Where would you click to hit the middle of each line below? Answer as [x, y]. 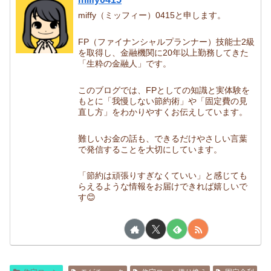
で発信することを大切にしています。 [150, 149]
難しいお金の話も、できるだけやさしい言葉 [163, 138]
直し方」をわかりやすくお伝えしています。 [163, 112]
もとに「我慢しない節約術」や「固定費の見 [163, 101]
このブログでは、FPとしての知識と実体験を [164, 90]
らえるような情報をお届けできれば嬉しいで [163, 187]
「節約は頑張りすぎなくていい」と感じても [163, 176]
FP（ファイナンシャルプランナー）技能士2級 [167, 41]
